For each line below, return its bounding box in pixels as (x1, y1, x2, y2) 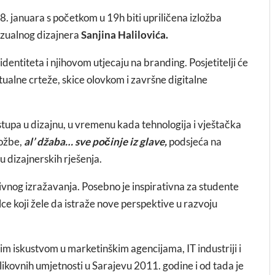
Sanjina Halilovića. (81, 28, 170, 41)
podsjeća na (167, 135, 222, 148)
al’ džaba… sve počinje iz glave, (24, 135, 167, 148)
